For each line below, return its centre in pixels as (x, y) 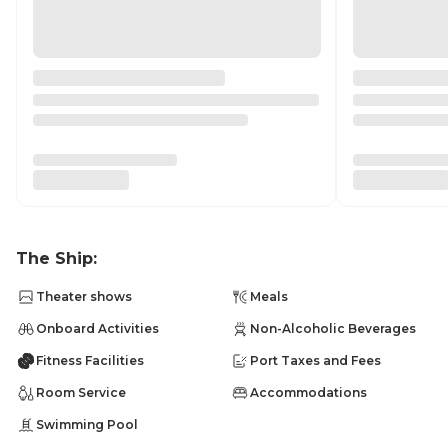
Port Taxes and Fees (315, 360)
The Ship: (56, 258)
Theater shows (84, 296)
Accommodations (308, 392)
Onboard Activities (97, 328)
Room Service (81, 392)
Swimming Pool (87, 424)
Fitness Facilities (90, 360)
